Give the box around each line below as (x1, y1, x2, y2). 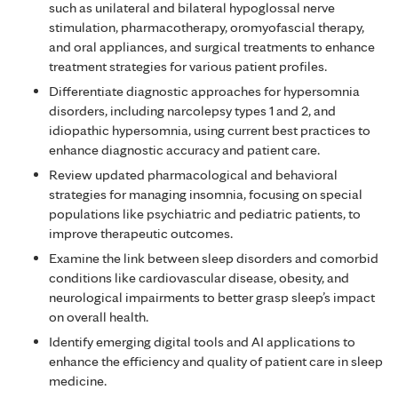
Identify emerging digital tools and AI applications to (49, 332, 355, 350)
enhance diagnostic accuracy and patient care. (49, 140, 320, 158)
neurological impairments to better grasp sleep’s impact (49, 288, 375, 306)
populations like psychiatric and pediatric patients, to (49, 204, 361, 222)
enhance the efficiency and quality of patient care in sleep (49, 352, 383, 370)
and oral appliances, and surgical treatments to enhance (49, 37, 375, 55)
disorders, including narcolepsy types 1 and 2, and (49, 101, 336, 119)
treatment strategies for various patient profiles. (49, 57, 327, 75)
